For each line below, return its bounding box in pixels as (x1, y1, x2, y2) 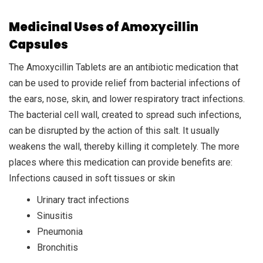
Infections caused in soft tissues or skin (9, 172, 175, 184)
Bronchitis (37, 241, 78, 253)
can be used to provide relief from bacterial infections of (9, 77, 241, 89)
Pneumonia (37, 225, 83, 237)
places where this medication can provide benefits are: (9, 156, 232, 168)
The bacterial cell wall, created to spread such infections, (9, 109, 241, 120)
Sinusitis (37, 210, 73, 221)
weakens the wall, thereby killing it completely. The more (9, 140, 240, 152)
